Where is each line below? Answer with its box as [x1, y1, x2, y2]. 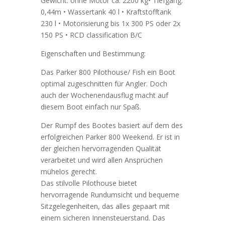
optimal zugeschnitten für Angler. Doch [40, 79, 167, 89]
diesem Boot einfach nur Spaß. [40, 102, 141, 112]
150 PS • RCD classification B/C [40, 30, 142, 40]
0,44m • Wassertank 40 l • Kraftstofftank [40, 7, 171, 17]
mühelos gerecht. [40, 167, 97, 177]
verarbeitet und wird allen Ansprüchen [40, 155, 163, 165]
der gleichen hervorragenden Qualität [40, 144, 161, 154]
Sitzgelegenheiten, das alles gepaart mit [40, 201, 170, 211]
